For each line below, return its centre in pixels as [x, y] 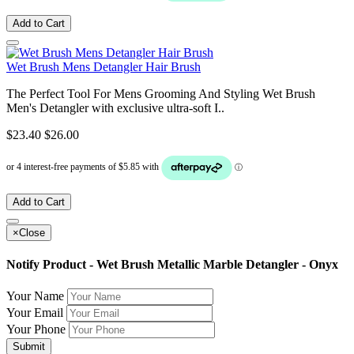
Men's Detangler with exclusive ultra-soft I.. [115, 107]
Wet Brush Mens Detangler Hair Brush [104, 66]
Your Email [35, 313]
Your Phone [36, 330]
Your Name [35, 296]
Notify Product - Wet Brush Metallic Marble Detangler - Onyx [172, 265]
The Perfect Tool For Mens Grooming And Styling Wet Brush [161, 93]
